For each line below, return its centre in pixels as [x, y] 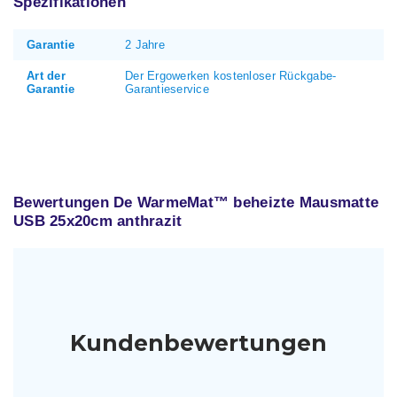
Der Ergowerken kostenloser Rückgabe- [231, 76]
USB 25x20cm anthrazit [98, 222]
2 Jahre [145, 45]
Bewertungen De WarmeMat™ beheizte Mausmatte [196, 203]
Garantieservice [167, 90]
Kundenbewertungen [198, 343]
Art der [46, 76]
